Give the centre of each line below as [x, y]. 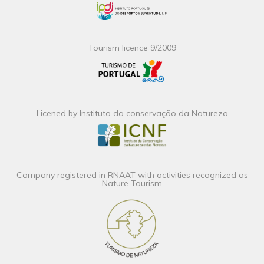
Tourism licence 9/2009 [132, 48]
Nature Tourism [132, 183]
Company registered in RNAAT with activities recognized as [132, 175]
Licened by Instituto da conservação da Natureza [132, 113]
